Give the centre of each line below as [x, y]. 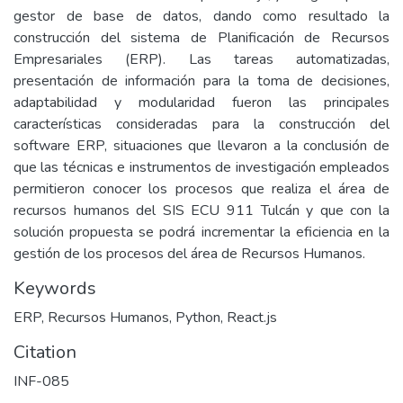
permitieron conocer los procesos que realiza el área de [201, 189]
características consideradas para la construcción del [201, 124]
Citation [45, 352]
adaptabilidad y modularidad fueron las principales [201, 103]
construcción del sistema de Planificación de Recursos [201, 38]
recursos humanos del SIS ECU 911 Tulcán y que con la [201, 210]
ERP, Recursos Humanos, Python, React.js [145, 318]
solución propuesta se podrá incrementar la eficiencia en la [201, 232]
